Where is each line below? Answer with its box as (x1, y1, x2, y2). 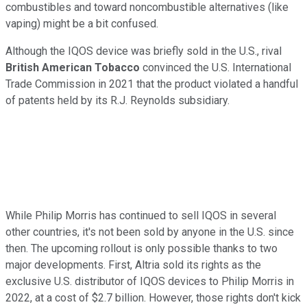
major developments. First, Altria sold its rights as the (5, 258, 261, 272)
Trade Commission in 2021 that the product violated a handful (5, 77, 298, 91)
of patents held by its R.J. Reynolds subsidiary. (5, 94, 230, 108)
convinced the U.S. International (140, 61, 291, 75)
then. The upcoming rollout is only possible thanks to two (5, 242, 278, 256)
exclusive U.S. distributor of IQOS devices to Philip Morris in (5, 275, 294, 288)
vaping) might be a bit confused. (5, 17, 158, 31)
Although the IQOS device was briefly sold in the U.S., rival (5, 45, 282, 58)
